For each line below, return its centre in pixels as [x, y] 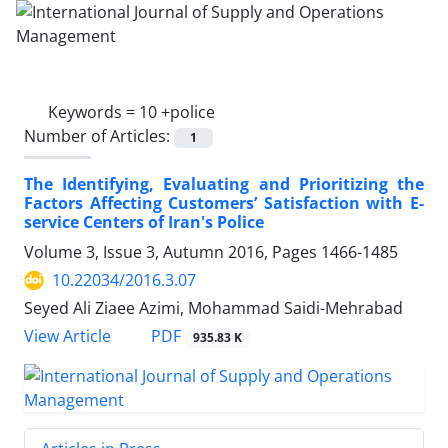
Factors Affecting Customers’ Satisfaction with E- [224, 203]
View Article [67, 336]
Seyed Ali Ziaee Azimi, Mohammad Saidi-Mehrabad [213, 308]
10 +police [177, 112]
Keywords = [93, 112]
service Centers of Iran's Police [144, 222]
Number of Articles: [99, 136]
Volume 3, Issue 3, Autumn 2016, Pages [172, 252]
